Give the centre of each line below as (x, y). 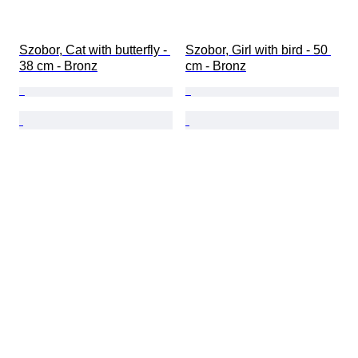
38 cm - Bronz (58, 66)
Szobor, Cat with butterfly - (95, 50)
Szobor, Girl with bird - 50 (258, 50)
